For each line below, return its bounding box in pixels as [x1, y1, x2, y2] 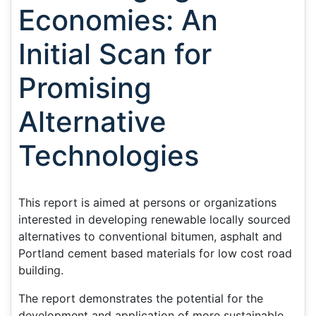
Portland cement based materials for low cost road [18, 246, 292, 260]
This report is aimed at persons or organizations [18, 195, 276, 209]
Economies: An [18, 3, 218, 37]
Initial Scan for [18, 37, 212, 71]
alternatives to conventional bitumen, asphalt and [18, 229, 282, 243]
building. [18, 263, 63, 277]
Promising [18, 71, 152, 105]
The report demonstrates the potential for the [18, 291, 263, 305]
